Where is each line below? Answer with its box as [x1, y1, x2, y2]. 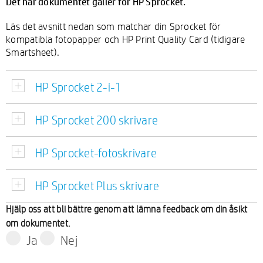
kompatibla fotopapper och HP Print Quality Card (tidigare [6, 33, 245, 45]
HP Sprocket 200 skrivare [35, 113, 158, 127]
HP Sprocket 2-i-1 [35, 80, 122, 95]
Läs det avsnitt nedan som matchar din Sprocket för [6, 20, 221, 32]
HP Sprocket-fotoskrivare [35, 146, 157, 160]
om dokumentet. [6, 217, 71, 230]
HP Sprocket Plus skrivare [35, 178, 160, 193]
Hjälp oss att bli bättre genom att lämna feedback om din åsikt [6, 203, 248, 215]
